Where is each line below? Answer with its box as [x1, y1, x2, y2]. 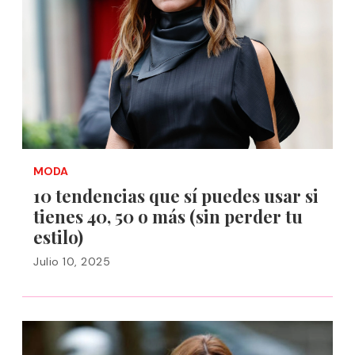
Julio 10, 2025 [33, 254, 110, 269]
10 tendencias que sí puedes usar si [33, 184, 319, 208]
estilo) [33, 225, 83, 249]
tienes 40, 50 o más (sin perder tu [33, 204, 303, 228]
